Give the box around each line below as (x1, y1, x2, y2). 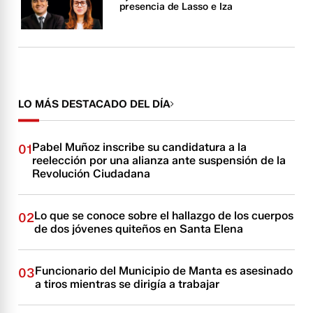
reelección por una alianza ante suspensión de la (32, 154, 286, 168)
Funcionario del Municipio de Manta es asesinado (35, 264, 293, 278)
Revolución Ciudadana (32, 167, 151, 181)
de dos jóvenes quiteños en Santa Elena (34, 222, 244, 236)
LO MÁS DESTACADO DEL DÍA (18, 98, 171, 111)
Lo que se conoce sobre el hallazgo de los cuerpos (34, 209, 294, 223)
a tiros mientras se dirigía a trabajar (35, 277, 220, 291)
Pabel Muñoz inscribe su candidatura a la (32, 140, 247, 154)
